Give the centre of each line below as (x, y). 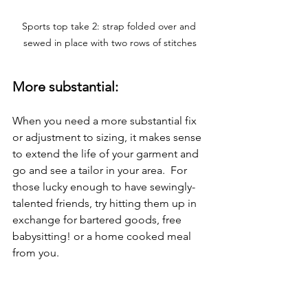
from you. (36, 252)
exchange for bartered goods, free (98, 219)
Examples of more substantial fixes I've (108, 285)
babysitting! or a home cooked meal (103, 236)
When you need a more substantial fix (106, 120)
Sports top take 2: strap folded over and (110, 26)
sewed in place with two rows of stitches (110, 42)
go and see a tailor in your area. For (101, 170)
